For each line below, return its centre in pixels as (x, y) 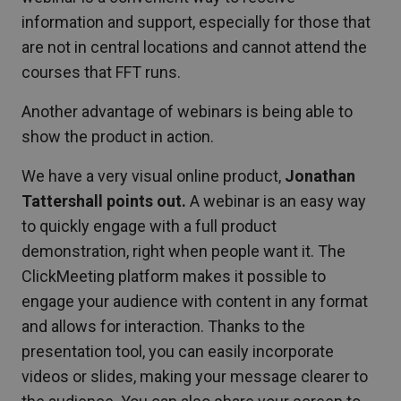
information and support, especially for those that (196, 21)
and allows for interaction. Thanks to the (163, 326)
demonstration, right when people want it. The (183, 251)
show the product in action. (118, 136)
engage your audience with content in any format (195, 301)
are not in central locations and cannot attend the (194, 47)
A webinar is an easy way (276, 200)
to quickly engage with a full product (149, 226)
